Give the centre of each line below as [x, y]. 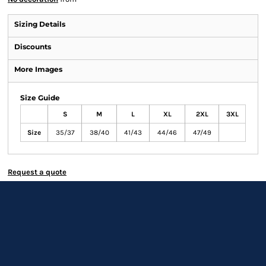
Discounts [33, 47]
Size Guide [40, 98]
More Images [38, 69]
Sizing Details [40, 24]
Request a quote [37, 172]
